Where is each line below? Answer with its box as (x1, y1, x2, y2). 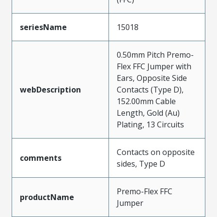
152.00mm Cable (117, 96, 176, 107)
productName (20, 192, 74, 202)
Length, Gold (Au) (117, 108, 180, 118)
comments (20, 153, 62, 163)
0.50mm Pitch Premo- (117, 49, 194, 60)
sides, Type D (117, 158, 165, 169)
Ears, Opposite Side (117, 73, 187, 83)
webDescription (20, 84, 81, 95)
